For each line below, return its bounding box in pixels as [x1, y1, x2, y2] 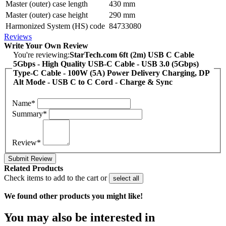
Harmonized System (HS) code [6, 21, 105, 30]
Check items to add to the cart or [4, 174, 109, 183]
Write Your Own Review [4, 41, 88, 50]
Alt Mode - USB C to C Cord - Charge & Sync [13, 77, 173, 86]
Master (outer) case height [6, 10, 88, 19]
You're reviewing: [13, 50, 70, 59]
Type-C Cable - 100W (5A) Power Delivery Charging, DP [13, 68, 210, 77]
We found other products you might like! [4, 192, 143, 201]
